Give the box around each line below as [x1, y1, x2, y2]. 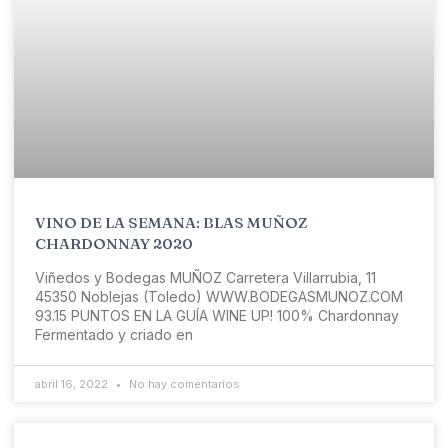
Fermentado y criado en [35, 325, 193, 343]
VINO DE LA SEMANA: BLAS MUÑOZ [35, 212, 308, 232]
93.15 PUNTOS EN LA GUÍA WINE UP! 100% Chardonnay [35, 306, 399, 324]
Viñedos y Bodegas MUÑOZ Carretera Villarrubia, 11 [35, 268, 376, 286]
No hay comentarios [126, 376, 240, 391]
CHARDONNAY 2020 [35, 233, 193, 253]
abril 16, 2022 [35, 376, 111, 391]
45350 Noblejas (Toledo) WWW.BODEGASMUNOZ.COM [35, 287, 411, 305]
